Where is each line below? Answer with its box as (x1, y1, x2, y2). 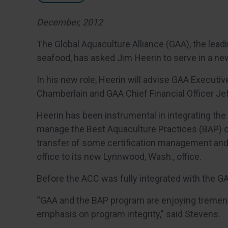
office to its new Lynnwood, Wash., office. (37, 151, 202, 162)
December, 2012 (37, 17, 103, 27)
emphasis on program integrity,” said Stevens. (37, 209, 220, 219)
